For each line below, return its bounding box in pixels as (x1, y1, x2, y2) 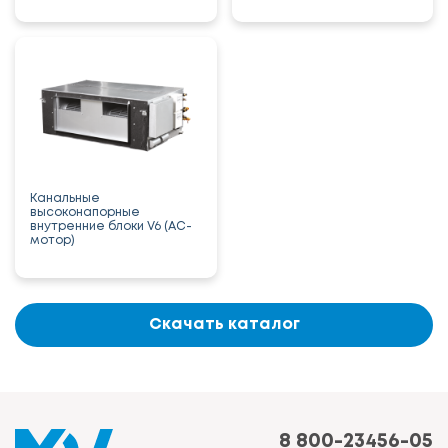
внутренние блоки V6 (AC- (30, 220, 192, 232)
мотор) (30, 234, 75, 246)
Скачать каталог (148, 317, 300, 333)
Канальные (30, 192, 100, 204)
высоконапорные (30, 206, 140, 218)
